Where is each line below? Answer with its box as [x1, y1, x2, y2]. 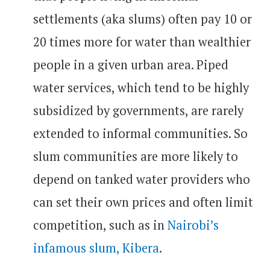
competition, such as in [33, 216, 168, 233]
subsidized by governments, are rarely [33, 102, 243, 119]
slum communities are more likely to [33, 148, 238, 165]
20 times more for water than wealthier [33, 33, 251, 50]
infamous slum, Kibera [33, 239, 159, 256]
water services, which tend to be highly [33, 79, 249, 96]
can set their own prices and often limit [33, 193, 253, 210]
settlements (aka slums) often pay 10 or [33, 10, 252, 27]
